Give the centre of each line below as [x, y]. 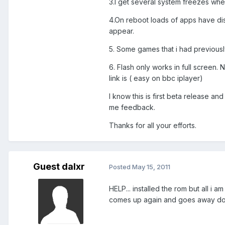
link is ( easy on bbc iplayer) [156, 78]
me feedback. [132, 107]
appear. [122, 31]
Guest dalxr [59, 166]
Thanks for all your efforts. [153, 125]
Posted [121, 167]
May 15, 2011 [151, 167]
